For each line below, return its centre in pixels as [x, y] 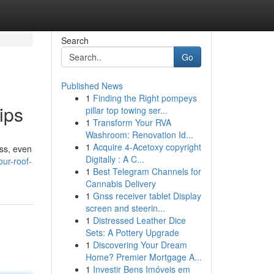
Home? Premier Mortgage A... [143, 257]
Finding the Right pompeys [145, 98]
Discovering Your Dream [140, 245]
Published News [92, 86]
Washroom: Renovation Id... [139, 135]
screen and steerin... [125, 208]
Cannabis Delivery [120, 183]
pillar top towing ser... [126, 110]
